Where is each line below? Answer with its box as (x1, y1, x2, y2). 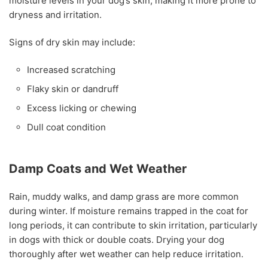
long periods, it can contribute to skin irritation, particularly (9, 220, 257, 232)
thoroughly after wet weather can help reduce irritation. (9, 248, 243, 260)
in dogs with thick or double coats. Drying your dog (9, 234, 224, 246)
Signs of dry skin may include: (9, 36, 135, 48)
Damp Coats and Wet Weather (9, 162, 187, 176)
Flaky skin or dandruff (27, 83, 118, 95)
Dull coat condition (27, 121, 106, 133)
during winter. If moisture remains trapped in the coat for (9, 205, 248, 217)
